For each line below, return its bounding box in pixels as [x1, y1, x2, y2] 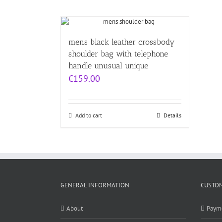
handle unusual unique [68, 61, 148, 70]
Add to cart [75, 111, 102, 119]
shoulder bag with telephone [68, 49, 168, 58]
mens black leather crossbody [68, 37, 174, 47]
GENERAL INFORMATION [60, 181, 129, 189]
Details [164, 111, 181, 119]
